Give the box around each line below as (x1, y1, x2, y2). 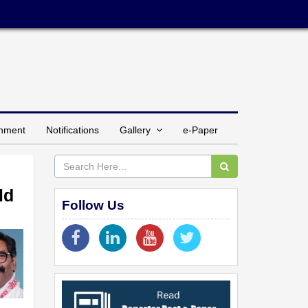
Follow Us (61, 197, 124, 212)
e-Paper (183, 124, 218, 135)
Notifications (46, 124, 99, 135)
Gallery (120, 124, 156, 135)
